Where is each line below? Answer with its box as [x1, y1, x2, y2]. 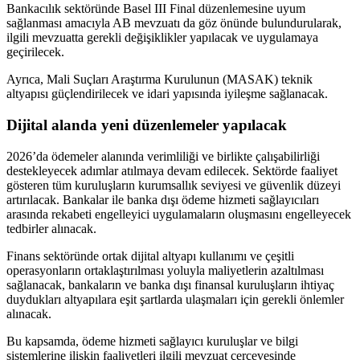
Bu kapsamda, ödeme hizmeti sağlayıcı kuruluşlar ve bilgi [6, 333, 298, 348]
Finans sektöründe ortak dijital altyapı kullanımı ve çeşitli [6, 248, 294, 263]
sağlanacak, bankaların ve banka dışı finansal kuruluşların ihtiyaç [6, 277, 334, 292]
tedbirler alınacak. [6, 221, 96, 235]
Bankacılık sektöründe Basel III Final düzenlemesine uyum [6, 2, 305, 16]
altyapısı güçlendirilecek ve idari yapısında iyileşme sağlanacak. [6, 87, 328, 101]
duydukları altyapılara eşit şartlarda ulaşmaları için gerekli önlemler [6, 292, 344, 306]
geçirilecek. [6, 45, 64, 59]
